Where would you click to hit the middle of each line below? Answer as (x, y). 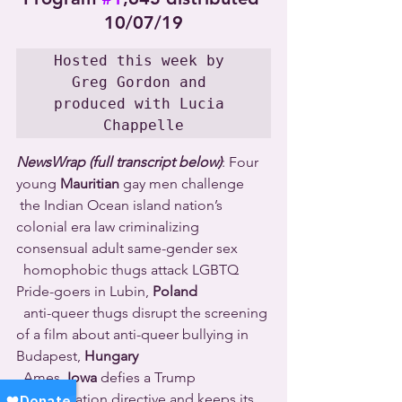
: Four (242, 162)
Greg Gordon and (139, 82)
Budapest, (50, 355)
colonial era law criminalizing (109, 226)
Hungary (111, 355)
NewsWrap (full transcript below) (119, 162)
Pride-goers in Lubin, (84, 291)
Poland (175, 291)
